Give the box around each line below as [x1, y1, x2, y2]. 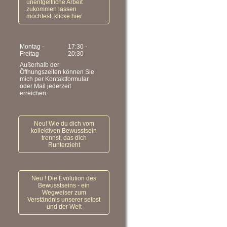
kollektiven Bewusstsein [31, 127, 97, 134]
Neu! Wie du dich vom [33, 120, 94, 127]
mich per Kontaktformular [20, 75, 89, 83]
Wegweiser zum [42, 189, 86, 196]
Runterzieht [48, 141, 80, 148]
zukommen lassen [26, 6, 77, 13]
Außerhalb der [20, 61, 59, 68]
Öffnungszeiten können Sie [20, 68, 94, 75]
